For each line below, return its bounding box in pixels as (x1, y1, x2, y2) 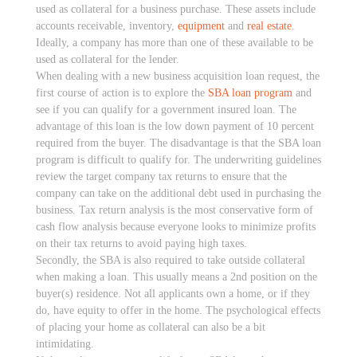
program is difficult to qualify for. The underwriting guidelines (36, 154, 321, 166)
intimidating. (36, 338, 94, 350)
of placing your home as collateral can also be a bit (36, 321, 265, 333)
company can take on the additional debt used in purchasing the (36, 187, 321, 199)
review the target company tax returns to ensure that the (36, 171, 287, 182)
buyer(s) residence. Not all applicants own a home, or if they (36, 288, 310, 300)
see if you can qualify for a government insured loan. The (36, 104, 296, 116)
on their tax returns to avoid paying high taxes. (36, 237, 247, 249)
